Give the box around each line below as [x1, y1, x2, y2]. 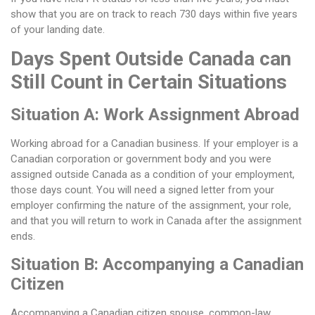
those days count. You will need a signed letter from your [11, 184, 274, 197]
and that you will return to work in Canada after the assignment [11, 214, 302, 228]
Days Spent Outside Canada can [11, 47, 291, 71]
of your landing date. [11, 23, 105, 37]
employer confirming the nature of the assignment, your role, [11, 199, 291, 212]
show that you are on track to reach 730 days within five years [11, 8, 297, 21]
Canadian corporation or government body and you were [11, 153, 271, 166]
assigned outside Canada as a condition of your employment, [11, 168, 295, 181]
